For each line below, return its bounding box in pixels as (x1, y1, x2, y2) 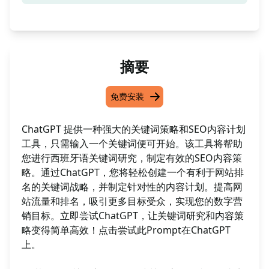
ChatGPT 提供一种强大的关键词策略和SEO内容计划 (22, 122, 246, 136)
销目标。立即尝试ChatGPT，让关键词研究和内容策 (22, 209, 244, 222)
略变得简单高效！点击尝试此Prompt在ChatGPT (22, 223, 231, 237)
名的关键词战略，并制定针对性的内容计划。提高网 (22, 180, 243, 193)
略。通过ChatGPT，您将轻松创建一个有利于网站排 (22, 166, 244, 179)
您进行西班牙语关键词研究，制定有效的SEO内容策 (22, 151, 242, 165)
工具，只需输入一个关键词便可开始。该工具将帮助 (22, 137, 243, 150)
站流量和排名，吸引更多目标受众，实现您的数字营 (22, 195, 243, 208)
